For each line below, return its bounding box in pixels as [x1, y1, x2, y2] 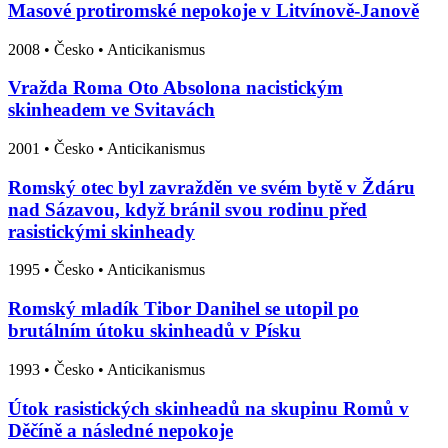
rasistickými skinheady [8, 220, 195, 242]
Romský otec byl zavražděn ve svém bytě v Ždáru [8, 176, 415, 198]
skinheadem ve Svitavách [8, 99, 215, 121]
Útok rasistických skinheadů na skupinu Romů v [8, 397, 409, 419]
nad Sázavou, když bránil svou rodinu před [8, 198, 367, 220]
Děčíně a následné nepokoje [8, 419, 233, 441]
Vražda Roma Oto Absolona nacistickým [8, 77, 343, 99]
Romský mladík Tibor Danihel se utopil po [8, 298, 359, 320]
